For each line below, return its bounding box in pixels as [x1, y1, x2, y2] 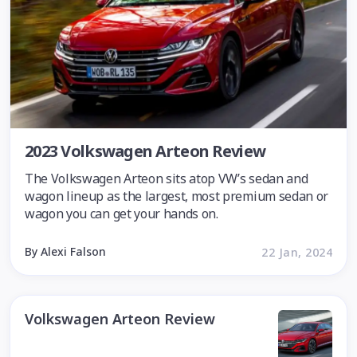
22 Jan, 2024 [261, 244, 332, 260]
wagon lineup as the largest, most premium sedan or [25, 187, 328, 205]
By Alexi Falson [25, 244, 106, 259]
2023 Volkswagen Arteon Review [25, 140, 266, 162]
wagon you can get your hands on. [25, 205, 218, 222]
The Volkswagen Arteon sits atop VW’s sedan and [25, 170, 308, 187]
